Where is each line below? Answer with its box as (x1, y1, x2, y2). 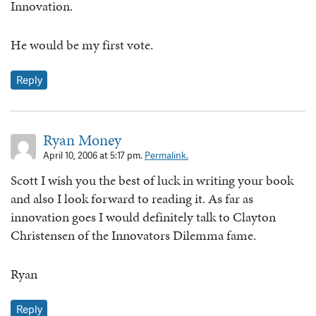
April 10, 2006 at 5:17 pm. (43, 150, 145, 162)
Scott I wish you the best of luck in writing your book (11, 171, 293, 190)
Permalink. (145, 150, 188, 162)
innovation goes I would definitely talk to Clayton (11, 207, 276, 227)
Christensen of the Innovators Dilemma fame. (11, 226, 256, 245)
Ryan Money (43, 129, 121, 152)
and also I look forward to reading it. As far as (11, 189, 253, 209)
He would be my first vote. (11, 35, 153, 54)
